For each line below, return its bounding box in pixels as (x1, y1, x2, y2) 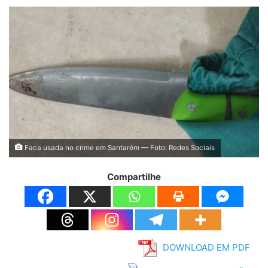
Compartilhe (107, 170, 161, 182)
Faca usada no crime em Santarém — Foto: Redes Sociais (23, 143, 215, 152)
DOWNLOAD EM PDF (163, 242, 250, 254)
